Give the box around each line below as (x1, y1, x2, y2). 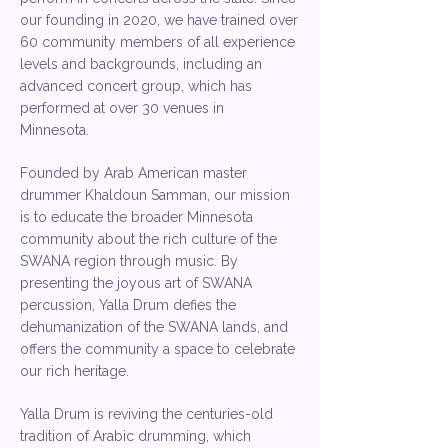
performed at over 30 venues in (20, 100, 224, 116)
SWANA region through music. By (20, 253, 238, 269)
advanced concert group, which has (20, 78, 252, 94)
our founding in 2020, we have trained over (20, 12, 298, 28)
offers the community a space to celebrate (20, 341, 295, 357)
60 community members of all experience (20, 34, 295, 50)
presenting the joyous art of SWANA (20, 275, 252, 291)
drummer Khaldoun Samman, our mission (20, 187, 290, 203)
